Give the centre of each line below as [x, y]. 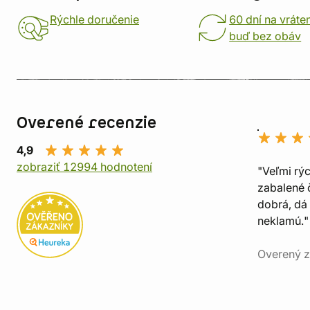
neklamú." [283, 221]
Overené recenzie [86, 123]
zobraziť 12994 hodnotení [84, 167]
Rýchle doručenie [94, 19]
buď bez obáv [265, 36]
